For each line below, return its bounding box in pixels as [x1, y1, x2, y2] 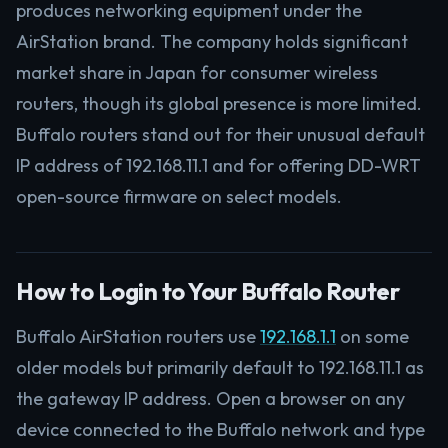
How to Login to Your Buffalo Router [16, 276, 400, 306]
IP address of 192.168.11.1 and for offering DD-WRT [16, 154, 421, 177]
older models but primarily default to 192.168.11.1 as [16, 356, 424, 379]
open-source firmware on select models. [16, 185, 342, 208]
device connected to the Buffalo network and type [16, 418, 425, 441]
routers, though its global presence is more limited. [16, 92, 422, 115]
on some [336, 325, 409, 348]
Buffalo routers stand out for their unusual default [16, 123, 425, 146]
